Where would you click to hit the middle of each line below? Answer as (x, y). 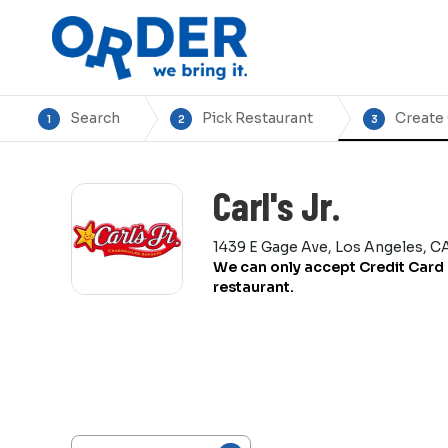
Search (95, 118)
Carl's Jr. (277, 205)
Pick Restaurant (257, 118)
